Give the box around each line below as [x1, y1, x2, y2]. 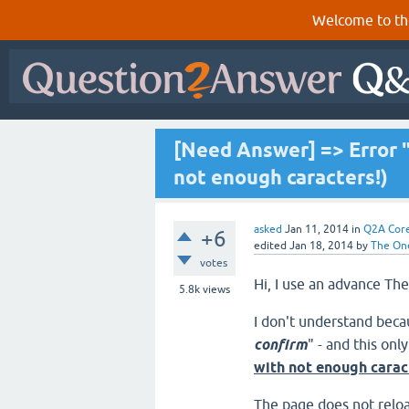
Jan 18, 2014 [289, 239, 353, 252]
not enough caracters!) [173, 165, 388, 189]
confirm [254, 336, 308, 353]
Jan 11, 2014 [285, 223, 349, 236]
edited [254, 239, 287, 252]
